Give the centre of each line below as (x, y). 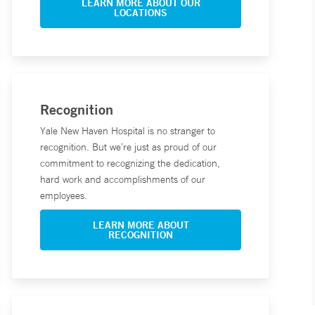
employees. (63, 196)
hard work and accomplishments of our (122, 180)
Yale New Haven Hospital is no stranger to (127, 131)
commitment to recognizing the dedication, (130, 163)
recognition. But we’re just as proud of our (128, 147)
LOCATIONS (141, 13)
